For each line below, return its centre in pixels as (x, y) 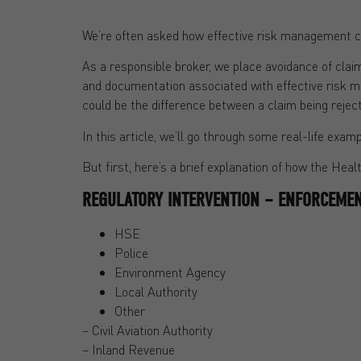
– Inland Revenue (129, 349)
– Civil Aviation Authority (147, 330)
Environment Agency (170, 272)
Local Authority (156, 291)
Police (131, 252)
